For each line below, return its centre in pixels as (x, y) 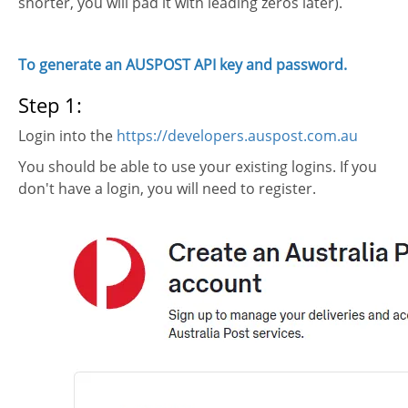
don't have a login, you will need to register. (167, 189)
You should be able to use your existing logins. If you (198, 167)
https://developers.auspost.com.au (237, 136)
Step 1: (50, 105)
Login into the (67, 136)
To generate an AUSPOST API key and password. (183, 65)
